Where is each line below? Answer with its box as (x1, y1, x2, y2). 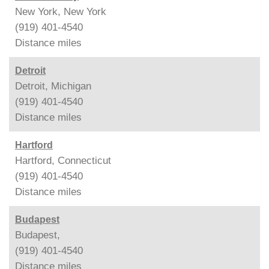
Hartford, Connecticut (15, 154, 111, 166)
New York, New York (15, 5, 106, 17)
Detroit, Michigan (15, 80, 91, 92)
